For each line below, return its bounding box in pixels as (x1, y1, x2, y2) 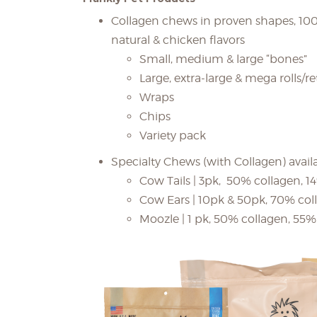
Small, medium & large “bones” (139, 52, 307, 66)
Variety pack (139, 129, 206, 142)
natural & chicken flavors (111, 33, 245, 47)
